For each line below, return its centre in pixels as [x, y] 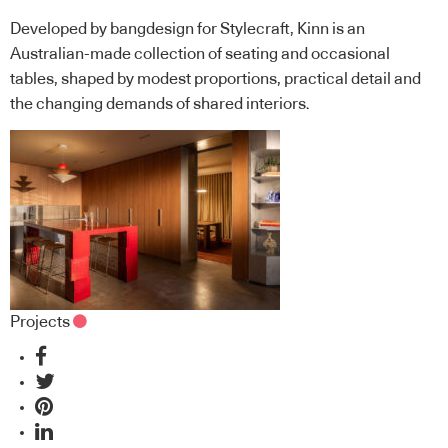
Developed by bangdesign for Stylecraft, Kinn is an [187, 29]
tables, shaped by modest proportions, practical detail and [215, 79]
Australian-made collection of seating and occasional [200, 54]
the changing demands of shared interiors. [160, 104]
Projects [40, 321]
